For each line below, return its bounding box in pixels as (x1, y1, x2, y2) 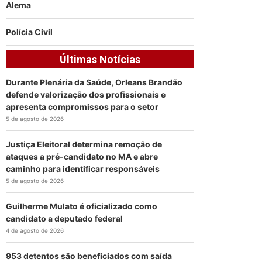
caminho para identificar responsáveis (6, 163, 160, 174)
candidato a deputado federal (6, 213, 123, 223)
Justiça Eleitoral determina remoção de (6, 139, 163, 149)
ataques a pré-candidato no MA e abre (6, 151, 158, 161)
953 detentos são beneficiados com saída (6, 250, 173, 261)
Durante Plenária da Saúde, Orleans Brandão (6, 77, 183, 87)
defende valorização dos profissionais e (6, 89, 166, 99)
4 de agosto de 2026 (6, 226, 64, 234)
